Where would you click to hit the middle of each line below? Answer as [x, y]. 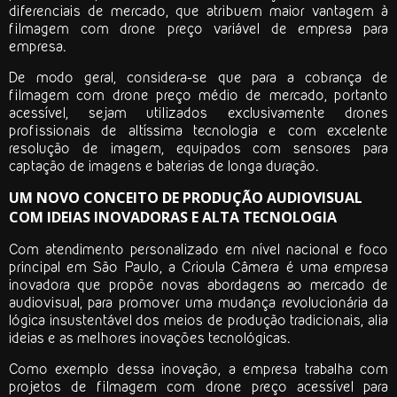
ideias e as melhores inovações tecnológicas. [149, 338]
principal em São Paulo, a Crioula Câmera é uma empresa [198, 267]
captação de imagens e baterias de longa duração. [163, 166]
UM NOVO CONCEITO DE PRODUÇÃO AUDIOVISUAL [186, 198]
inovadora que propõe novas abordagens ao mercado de [198, 285]
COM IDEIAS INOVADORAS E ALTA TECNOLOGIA [173, 218]
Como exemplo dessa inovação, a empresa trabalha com [198, 369]
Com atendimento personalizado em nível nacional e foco [198, 249]
